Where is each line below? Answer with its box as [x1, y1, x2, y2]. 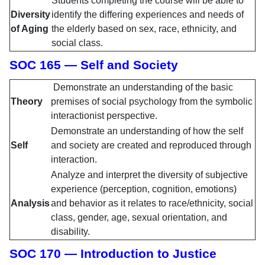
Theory [11, 96, 43, 107]
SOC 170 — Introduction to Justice [9, 247, 216, 261]
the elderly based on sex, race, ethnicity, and [51, 24, 237, 34]
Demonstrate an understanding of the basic [51, 82, 233, 93]
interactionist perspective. [51, 111, 157, 121]
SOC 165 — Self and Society [9, 58, 178, 73]
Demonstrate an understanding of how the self [51, 126, 243, 137]
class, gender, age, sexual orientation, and [51, 212, 227, 223]
